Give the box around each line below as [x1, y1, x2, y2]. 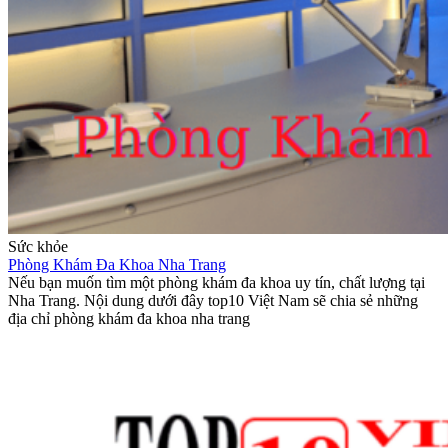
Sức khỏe [8, 238, 68, 256]
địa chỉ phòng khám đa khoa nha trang [8, 310, 250, 328]
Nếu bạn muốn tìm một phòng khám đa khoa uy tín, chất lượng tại [8, 274, 425, 292]
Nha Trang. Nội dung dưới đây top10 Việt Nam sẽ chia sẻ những [8, 292, 418, 310]
